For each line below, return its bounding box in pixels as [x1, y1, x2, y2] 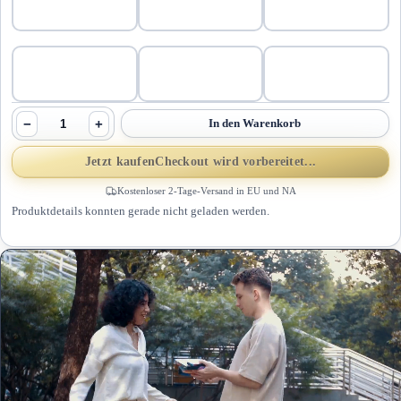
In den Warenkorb [209, 116, 302, 131]
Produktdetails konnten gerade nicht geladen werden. [12, 204, 269, 218]
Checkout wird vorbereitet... [155, 155, 317, 169]
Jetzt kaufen [84, 155, 156, 169]
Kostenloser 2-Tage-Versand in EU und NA [116, 185, 296, 197]
